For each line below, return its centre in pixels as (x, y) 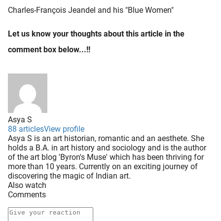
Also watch (27, 185)
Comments (27, 195)
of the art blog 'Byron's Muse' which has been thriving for (106, 157)
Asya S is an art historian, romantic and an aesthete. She (106, 139)
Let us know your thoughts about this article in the (96, 34)
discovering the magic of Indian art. (69, 176)
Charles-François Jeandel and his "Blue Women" (91, 10)
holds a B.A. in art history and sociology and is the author (107, 148)
